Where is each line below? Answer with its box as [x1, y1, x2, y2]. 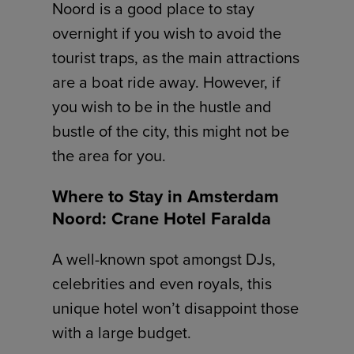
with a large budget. [52, 321, 192, 345]
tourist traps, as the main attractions [52, 46, 300, 70]
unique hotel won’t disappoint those [52, 296, 299, 321]
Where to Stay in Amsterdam [52, 183, 280, 210]
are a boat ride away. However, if [52, 70, 281, 95]
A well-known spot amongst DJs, [52, 247, 277, 272]
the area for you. [52, 144, 167, 168]
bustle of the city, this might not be [52, 119, 290, 144]
